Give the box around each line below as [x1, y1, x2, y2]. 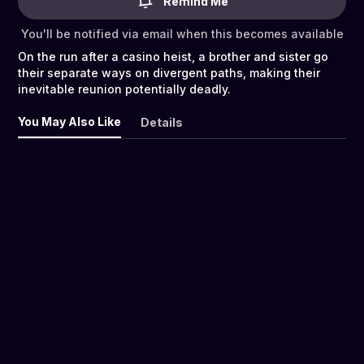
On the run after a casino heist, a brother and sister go [18, 50, 328, 64]
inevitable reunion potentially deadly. [18, 82, 231, 97]
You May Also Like [18, 115, 121, 129]
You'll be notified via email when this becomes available [20, 27, 344, 41]
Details [141, 115, 183, 130]
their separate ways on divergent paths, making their [18, 66, 320, 80]
